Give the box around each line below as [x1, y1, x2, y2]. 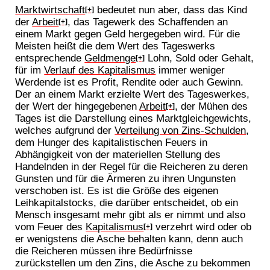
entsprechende [15, 52, 85, 64]
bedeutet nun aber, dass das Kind [94, 4, 248, 16]
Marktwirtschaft [15, 4, 86, 16]
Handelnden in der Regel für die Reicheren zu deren [15, 160, 248, 173]
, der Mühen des [175, 100, 248, 113]
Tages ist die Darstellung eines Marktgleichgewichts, [15, 112, 252, 125]
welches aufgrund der [15, 124, 115, 137]
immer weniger [155, 64, 225, 77]
